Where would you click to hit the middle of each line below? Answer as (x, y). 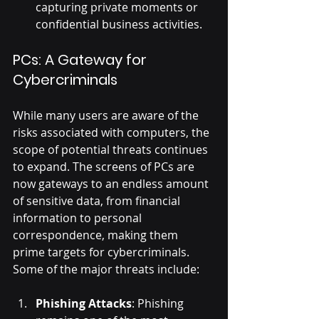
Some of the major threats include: (106, 270)
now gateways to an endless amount (112, 184)
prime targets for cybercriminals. (103, 252)
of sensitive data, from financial (98, 201)
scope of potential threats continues (112, 150)
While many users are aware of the (107, 116)
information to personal (79, 218)
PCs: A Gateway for (82, 60)
